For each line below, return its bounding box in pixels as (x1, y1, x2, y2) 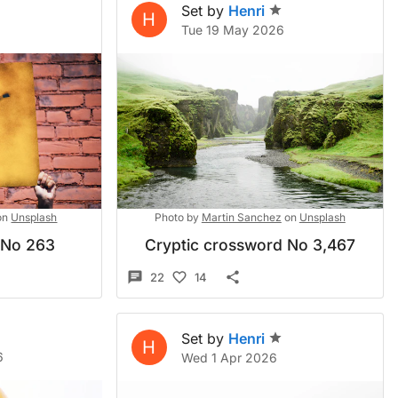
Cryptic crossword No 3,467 (144, 235, 355, 254)
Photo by (154, 211, 199, 224)
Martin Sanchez (201, 211, 282, 224)
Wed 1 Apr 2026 (180, 350, 277, 365)
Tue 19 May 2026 (180, 22, 284, 37)
